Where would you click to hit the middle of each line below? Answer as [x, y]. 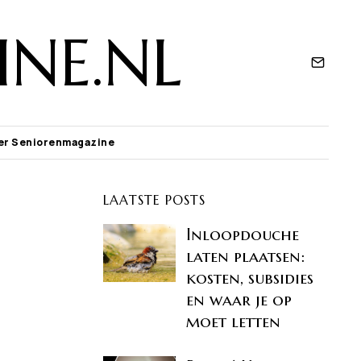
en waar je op [239, 300]
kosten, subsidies [250, 278]
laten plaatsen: [246, 256]
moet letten [234, 322]
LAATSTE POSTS [154, 200]
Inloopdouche [243, 234]
